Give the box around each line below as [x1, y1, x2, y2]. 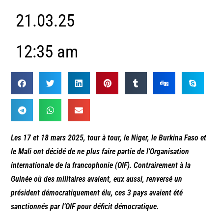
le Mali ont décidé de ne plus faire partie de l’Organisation [11, 147, 190, 157]
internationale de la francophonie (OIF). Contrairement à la [11, 161, 191, 170]
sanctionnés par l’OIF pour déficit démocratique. [11, 202, 159, 212]
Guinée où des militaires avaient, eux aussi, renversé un [11, 174, 183, 184]
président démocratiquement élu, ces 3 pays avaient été [11, 188, 183, 198]
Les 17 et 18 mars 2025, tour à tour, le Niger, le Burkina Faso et [11, 133, 207, 143]
